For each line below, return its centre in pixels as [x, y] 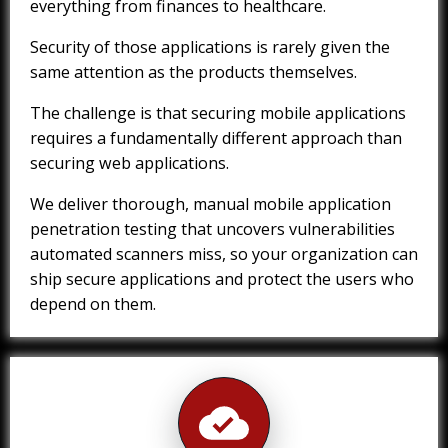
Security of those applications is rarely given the [210, 47]
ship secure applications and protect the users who [222, 279]
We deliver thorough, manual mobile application [210, 204]
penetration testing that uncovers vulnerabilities [212, 229]
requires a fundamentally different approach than [216, 138]
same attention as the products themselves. [193, 72]
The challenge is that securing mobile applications [218, 113]
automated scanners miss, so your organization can [224, 254]
